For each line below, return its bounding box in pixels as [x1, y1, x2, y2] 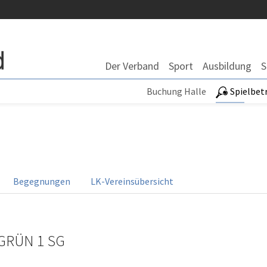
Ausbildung [203, 59, 252, 73]
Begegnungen [13, 175, 70, 188]
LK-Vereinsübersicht [91, 175, 173, 188]
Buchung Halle [147, 85, 206, 97]
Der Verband [105, 59, 159, 73]
